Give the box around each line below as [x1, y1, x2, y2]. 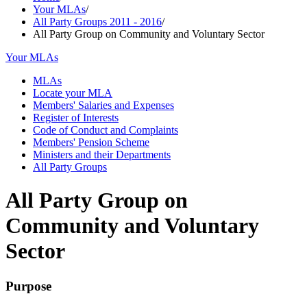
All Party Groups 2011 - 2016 [33, 16, 162, 27]
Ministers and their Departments [33, 149, 171, 160]
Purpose [5, 278, 51, 293]
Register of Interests [33, 112, 119, 123]
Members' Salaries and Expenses [33, 99, 174, 111]
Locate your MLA [33, 87, 112, 99]
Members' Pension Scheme [33, 136, 149, 148]
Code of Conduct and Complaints [33, 124, 178, 136]
